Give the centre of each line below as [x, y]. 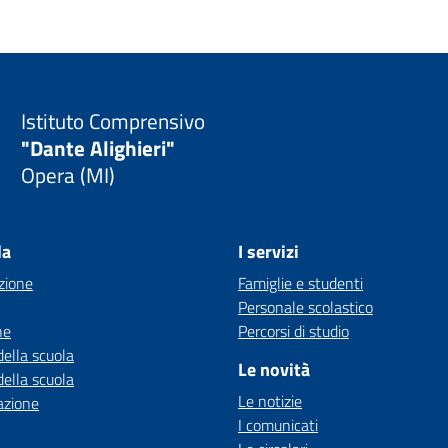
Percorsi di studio [293, 331]
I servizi [268, 251]
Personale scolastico [305, 307]
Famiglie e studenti [300, 283]
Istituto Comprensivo [113, 120]
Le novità [274, 369]
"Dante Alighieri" [98, 147]
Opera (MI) [68, 174]
